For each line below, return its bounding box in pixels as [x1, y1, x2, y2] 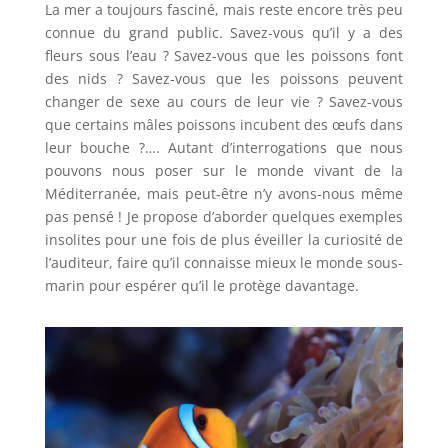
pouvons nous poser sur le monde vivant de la [44, 160, 404, 180]
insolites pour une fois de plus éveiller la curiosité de [44, 229, 404, 249]
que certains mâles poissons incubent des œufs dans [44, 114, 404, 134]
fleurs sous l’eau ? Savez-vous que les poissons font [44, 45, 404, 65]
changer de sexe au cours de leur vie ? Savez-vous [44, 91, 404, 111]
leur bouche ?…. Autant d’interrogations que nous [44, 137, 404, 157]
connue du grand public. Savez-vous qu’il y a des [44, 22, 404, 42]
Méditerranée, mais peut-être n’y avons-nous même [44, 183, 404, 203]
